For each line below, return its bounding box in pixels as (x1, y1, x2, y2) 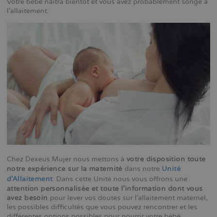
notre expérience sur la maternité (7, 165, 123, 173)
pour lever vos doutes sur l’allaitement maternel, (47, 194, 208, 202)
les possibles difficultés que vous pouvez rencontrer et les (7, 203, 197, 212)
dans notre (122, 165, 162, 173)
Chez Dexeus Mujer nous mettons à (7, 155, 126, 164)
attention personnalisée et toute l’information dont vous (7, 185, 203, 193)
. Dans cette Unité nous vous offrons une (52, 175, 188, 184)
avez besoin (7, 194, 48, 202)
